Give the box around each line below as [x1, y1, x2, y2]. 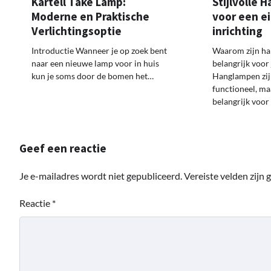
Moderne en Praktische [31, 9, 149, 24]
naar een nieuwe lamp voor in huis [31, 58, 159, 69]
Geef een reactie [19, 141, 106, 156]
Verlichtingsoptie [31, 24, 122, 39]
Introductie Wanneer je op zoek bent [31, 45, 167, 56]
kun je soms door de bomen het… [31, 71, 154, 82]
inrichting [212, 24, 263, 39]
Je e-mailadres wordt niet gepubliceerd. [19, 170, 182, 182]
